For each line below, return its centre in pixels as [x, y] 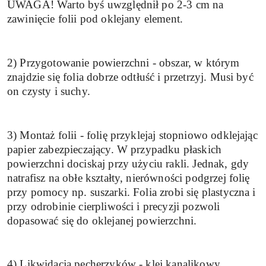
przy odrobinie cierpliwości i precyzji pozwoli [114, 206]
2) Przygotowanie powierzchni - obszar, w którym [123, 62]
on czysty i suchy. [49, 91]
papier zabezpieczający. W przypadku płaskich [115, 149]
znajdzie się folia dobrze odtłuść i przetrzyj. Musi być [130, 77]
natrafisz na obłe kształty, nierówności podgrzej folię [129, 178]
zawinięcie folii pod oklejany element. [95, 19]
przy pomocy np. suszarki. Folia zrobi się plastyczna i [132, 192]
